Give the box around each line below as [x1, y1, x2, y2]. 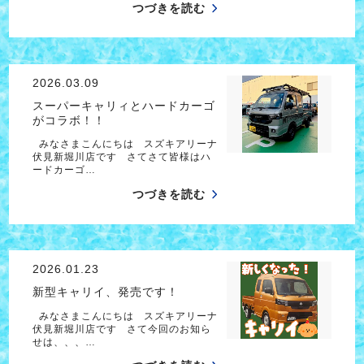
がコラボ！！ [32, 113, 106, 127]
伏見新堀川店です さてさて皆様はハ [32, 151, 211, 163]
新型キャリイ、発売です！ [32, 285, 179, 299]
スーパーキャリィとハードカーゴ [32, 98, 215, 112]
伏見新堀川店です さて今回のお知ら [32, 323, 211, 335]
